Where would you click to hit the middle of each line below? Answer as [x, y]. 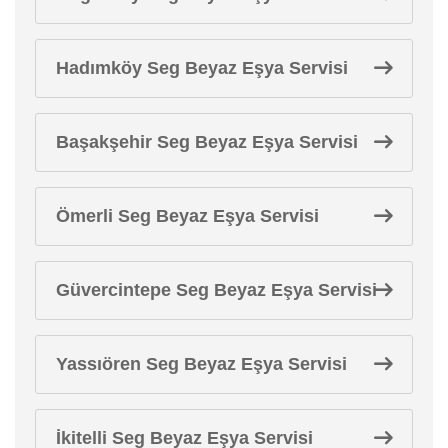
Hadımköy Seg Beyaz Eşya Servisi [202, 67]
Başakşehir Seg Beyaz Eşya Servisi [207, 141]
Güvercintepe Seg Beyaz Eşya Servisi [216, 289]
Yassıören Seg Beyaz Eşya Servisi [201, 363]
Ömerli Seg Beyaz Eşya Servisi [187, 215]
